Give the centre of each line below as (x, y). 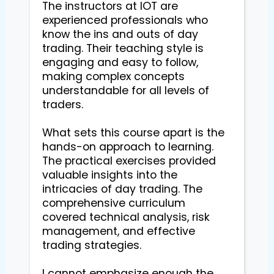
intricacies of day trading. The (122, 189)
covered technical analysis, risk (126, 217)
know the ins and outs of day (120, 34)
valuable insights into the (110, 175)
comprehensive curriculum (114, 203)
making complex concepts (113, 76)
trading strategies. (92, 245)
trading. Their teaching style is (123, 48)
